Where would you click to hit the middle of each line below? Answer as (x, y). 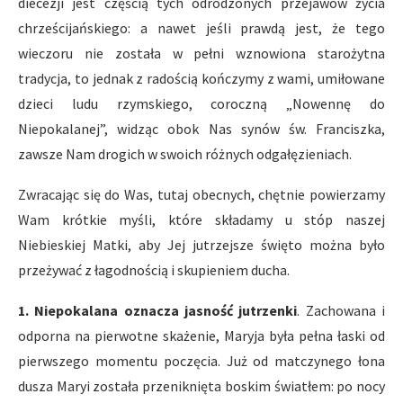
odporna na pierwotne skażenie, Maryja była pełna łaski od (201, 336)
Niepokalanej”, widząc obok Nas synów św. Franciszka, (201, 129)
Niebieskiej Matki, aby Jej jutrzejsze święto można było (201, 245)
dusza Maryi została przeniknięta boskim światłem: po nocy (201, 386)
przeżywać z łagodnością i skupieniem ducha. (154, 270)
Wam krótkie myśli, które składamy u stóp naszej (201, 219)
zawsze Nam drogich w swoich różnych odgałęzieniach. (185, 154)
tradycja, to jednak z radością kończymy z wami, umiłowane (201, 78)
